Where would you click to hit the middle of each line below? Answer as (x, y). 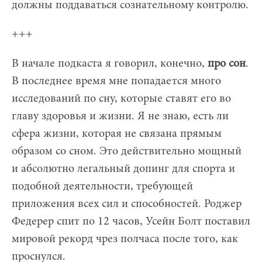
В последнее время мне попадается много (116, 81)
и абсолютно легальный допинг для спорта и (123, 169)
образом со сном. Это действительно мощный (127, 151)
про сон (227, 63)
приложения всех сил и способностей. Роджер (127, 204)
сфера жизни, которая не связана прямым (117, 134)
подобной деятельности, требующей (102, 186)
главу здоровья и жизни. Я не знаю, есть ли (120, 116)
